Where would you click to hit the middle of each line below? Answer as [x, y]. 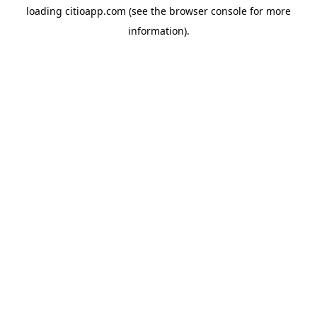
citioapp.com [96, 11]
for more [269, 11]
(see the [146, 11]
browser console [208, 11]
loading [46, 11]
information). [158, 31]
